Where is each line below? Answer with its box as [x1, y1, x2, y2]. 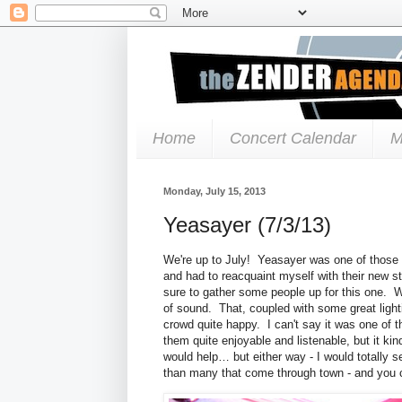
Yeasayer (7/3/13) [163, 212, 331, 237]
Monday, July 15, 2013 [163, 185, 266, 197]
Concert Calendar [230, 128, 356, 147]
